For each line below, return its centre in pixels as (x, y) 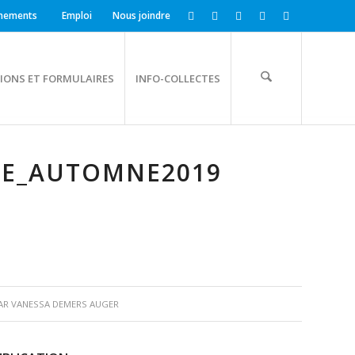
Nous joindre (141, 15)
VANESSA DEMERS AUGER (65, 303)
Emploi (77, 15)
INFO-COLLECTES (178, 78)
